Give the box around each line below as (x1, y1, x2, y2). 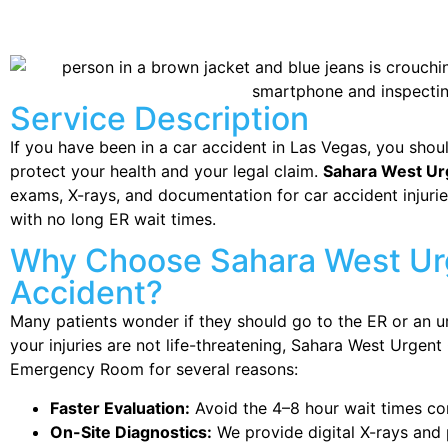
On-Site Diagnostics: (50, 421, 213, 442)
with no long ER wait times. (10, 209, 217, 229)
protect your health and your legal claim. (10, 161, 324, 181)
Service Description (10, 99, 310, 138)
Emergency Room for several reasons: (10, 359, 299, 380)
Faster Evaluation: (50, 397, 191, 418)
